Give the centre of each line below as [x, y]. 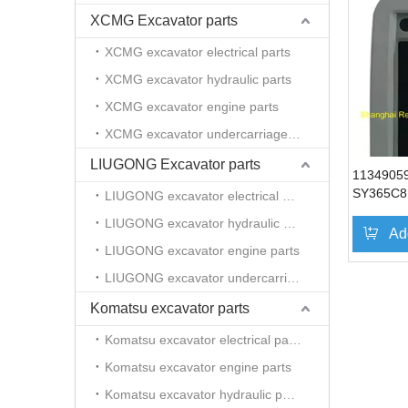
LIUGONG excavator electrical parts [289, 196]
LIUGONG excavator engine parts [202, 250]
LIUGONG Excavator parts [175, 164]
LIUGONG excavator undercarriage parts [293, 278]
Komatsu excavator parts [170, 308]
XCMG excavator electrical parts [198, 52]
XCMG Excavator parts [164, 20]
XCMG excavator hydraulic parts [198, 79]
